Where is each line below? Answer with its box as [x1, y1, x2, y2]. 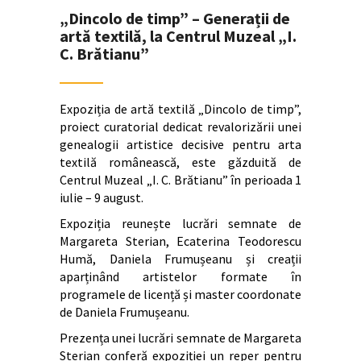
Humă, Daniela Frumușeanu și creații [60, 250, 301, 267]
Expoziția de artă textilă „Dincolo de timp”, [60, 100, 301, 117]
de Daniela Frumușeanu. [60, 303, 189, 320]
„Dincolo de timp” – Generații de [60, 7, 290, 28]
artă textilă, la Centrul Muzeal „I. [60, 25, 297, 46]
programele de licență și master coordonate [60, 285, 301, 302]
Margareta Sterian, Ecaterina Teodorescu [60, 232, 301, 249]
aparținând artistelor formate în [60, 268, 301, 284]
